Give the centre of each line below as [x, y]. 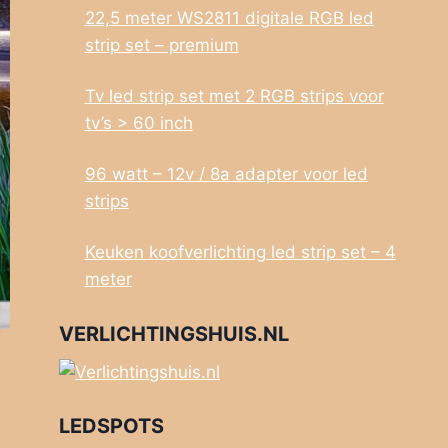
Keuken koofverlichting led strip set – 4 [240, 252]
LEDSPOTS [112, 426]
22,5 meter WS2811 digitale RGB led [229, 18]
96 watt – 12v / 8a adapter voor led [226, 174]
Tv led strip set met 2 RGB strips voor [234, 96]
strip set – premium [161, 45]
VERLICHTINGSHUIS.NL [174, 333]
